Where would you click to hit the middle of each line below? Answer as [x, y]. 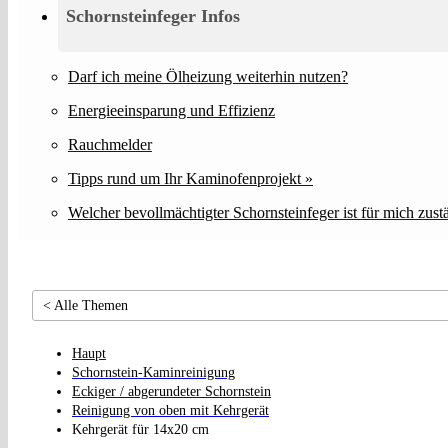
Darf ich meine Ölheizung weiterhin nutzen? [208, 76]
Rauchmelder [110, 144]
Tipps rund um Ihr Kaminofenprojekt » [190, 178]
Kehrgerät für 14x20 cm [140, 429]
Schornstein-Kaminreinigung [153, 372]
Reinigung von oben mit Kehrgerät [170, 410]
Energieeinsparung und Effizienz [171, 110]
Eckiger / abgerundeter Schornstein [171, 391]
